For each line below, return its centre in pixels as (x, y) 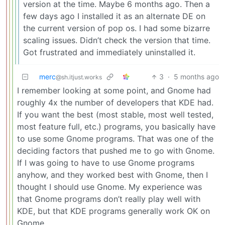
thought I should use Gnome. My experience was (109, 187)
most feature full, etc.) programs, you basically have (116, 127)
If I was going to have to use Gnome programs (106, 163)
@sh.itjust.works (79, 77)
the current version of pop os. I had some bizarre (117, 28)
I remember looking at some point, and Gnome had (114, 91)
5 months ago (196, 77)
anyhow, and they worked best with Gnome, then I (113, 175)
